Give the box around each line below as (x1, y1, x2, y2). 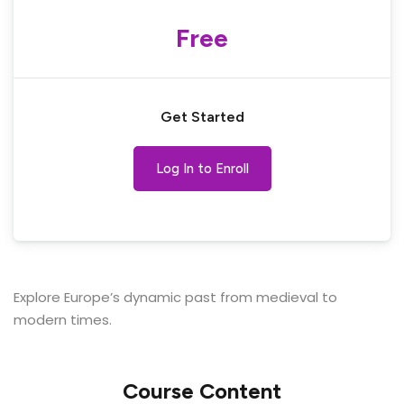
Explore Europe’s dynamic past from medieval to (14, 288, 337, 308)
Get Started (160, 108, 244, 126)
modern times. (14, 310, 112, 330)
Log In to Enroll (155, 161, 249, 178)
